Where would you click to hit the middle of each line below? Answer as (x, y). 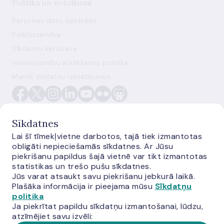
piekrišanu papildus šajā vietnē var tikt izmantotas (110, 156)
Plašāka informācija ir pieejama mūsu (83, 186)
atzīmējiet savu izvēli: (52, 216)
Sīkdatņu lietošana (44, 48)
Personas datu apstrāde (54, 20)
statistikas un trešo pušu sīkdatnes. (81, 166)
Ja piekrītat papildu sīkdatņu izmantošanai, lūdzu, (107, 206)
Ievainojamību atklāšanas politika (70, 62)
